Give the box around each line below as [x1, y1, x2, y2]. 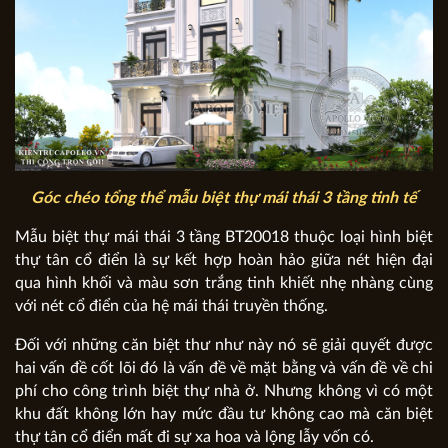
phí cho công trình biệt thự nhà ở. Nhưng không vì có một [15, 383, 433, 400]
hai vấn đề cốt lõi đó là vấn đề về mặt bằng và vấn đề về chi [15, 360, 433, 377]
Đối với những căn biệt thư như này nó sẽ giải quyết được [15, 337, 433, 354]
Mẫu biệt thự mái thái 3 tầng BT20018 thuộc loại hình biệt [15, 229, 433, 246]
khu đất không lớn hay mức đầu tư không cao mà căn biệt [15, 406, 433, 423]
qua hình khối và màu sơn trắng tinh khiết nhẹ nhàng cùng [15, 275, 433, 292]
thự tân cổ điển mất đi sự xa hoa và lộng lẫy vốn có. [15, 429, 374, 446]
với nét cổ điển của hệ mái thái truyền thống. [15, 298, 328, 315]
